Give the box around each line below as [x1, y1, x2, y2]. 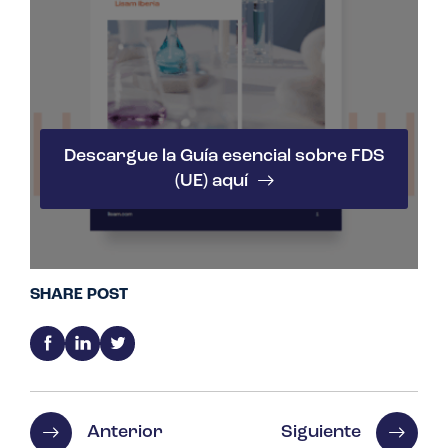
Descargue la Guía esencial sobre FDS [63, 146, 385, 166]
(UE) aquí [174, 171, 248, 191]
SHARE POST [30, 286, 128, 303]
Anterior [87, 423, 163, 443]
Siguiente [281, 423, 361, 443]
